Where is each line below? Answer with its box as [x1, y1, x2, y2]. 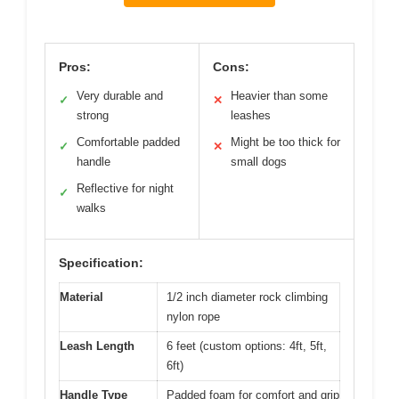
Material [60, 290, 103, 305]
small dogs [231, 155, 287, 169]
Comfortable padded [77, 135, 180, 150]
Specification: [59, 256, 143, 271]
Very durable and [77, 89, 163, 103]
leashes [231, 109, 271, 123]
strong [77, 109, 109, 123]
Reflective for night [77, 182, 174, 196]
